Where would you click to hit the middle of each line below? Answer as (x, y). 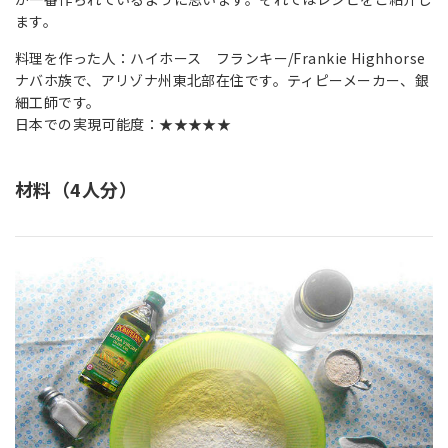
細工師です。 (58, 102)
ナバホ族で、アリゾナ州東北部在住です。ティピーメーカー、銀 (222, 80)
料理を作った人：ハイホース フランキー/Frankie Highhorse (220, 58)
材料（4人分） (76, 189)
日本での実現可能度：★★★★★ (123, 124)
